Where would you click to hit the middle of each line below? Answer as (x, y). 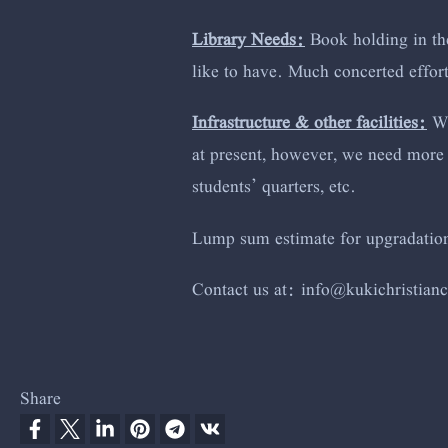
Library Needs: (248, 39)
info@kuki (339, 288)
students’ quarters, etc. (274, 186)
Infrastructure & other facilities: (309, 122)
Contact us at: (246, 288)
